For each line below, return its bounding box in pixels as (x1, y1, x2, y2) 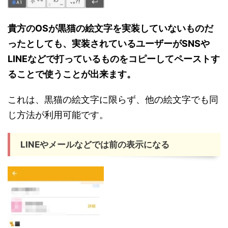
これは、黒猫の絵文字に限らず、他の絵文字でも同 (8, 94, 218, 105)
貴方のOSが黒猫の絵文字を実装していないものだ (8, 23, 213, 34)
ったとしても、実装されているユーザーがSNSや (8, 38, 210, 49)
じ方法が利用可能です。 (8, 109, 108, 121)
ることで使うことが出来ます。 (8, 69, 136, 80)
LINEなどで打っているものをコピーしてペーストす (8, 53, 220, 65)
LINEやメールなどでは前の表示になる (20, 139, 169, 150)
